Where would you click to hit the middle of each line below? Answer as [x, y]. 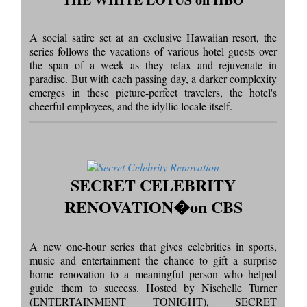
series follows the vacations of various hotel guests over [153, 51]
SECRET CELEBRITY [153, 185]
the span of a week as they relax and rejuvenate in [153, 65]
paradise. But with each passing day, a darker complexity [153, 79]
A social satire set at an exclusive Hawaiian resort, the [153, 38]
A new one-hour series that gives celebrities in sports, [153, 247]
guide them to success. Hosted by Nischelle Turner [153, 288]
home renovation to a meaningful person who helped [153, 274]
